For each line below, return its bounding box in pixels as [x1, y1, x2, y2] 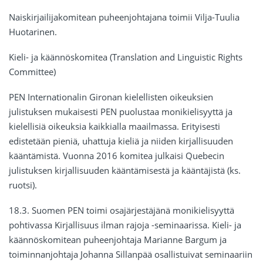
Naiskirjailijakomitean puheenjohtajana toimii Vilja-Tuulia [9, 11, 240, 23]
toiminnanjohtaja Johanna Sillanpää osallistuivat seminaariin [9, 248, 252, 261]
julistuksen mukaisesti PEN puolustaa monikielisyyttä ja [9, 106, 232, 118]
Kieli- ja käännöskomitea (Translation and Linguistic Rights [9, 51, 242, 63]
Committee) [9, 66, 56, 78]
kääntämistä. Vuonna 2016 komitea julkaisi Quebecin [9, 150, 224, 162]
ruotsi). [9, 179, 37, 191]
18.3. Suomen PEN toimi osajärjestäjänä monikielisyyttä [9, 204, 234, 217]
